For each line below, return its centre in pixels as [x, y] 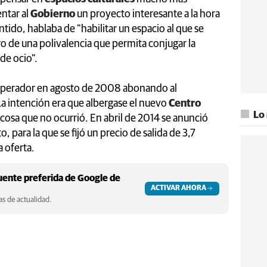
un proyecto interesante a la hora [148, 14]
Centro [185, 103]
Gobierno [53, 14]
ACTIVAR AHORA [178, 188]
